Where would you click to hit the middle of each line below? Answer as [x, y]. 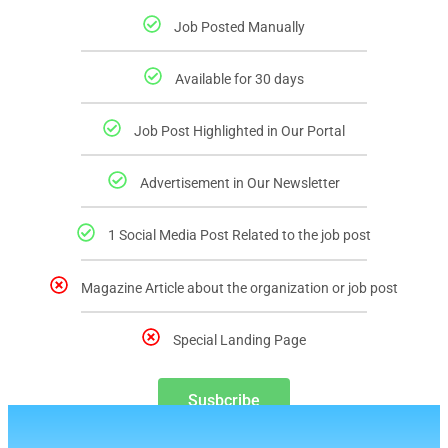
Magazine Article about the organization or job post [240, 287]
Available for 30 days [240, 78]
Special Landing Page [240, 339]
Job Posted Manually [240, 26]
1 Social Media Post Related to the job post [240, 235]
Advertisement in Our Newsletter [239, 183]
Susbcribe [224, 400]
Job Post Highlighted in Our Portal [240, 131]
